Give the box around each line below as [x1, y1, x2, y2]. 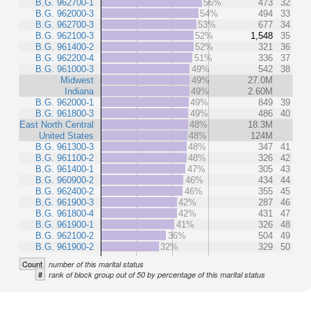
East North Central [19, 119, 94, 130]
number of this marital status [49, 259, 144, 269]
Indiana [65, 85, 94, 96]
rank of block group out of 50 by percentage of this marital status [49, 269, 265, 280]
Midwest [60, 74, 94, 85]
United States [39, 130, 94, 141]
